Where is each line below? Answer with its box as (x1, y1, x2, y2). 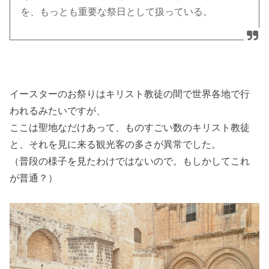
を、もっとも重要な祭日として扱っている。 (20, 6, 213, 17)
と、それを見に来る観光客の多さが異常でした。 (10, 138, 222, 150)
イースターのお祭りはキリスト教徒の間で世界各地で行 (10, 88, 250, 99)
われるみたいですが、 (10, 104, 106, 116)
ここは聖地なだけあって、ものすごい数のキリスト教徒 (10, 121, 250, 133)
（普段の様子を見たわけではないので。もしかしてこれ (10, 155, 250, 166)
